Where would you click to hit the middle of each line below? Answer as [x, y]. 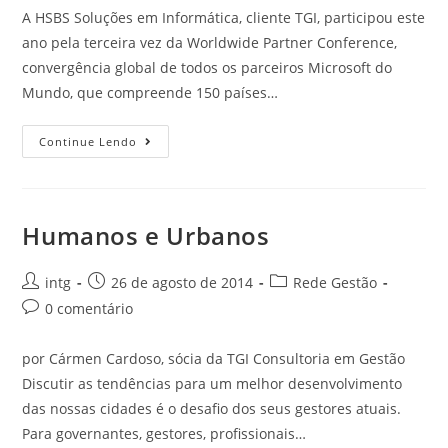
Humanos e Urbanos [146, 235]
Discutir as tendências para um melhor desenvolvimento [212, 383]
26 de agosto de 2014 [182, 282]
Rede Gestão [335, 282]
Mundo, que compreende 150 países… [150, 92]
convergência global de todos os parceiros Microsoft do [207, 67]
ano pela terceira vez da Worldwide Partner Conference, [210, 42]
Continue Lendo [88, 141]
